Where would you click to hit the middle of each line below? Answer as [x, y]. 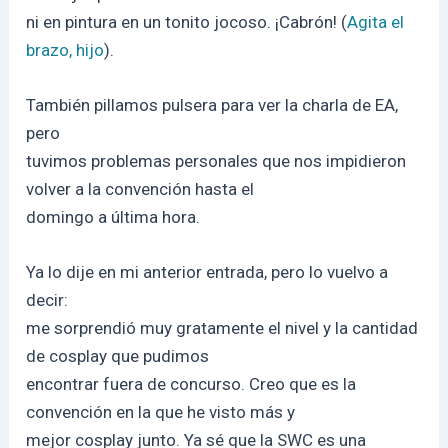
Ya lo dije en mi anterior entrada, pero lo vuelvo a [207, 272]
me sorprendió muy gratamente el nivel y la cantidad [222, 328]
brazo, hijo [65, 49]
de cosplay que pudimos [118, 356]
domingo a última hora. [113, 216]
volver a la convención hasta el [140, 188]
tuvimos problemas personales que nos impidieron [216, 160]
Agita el [376, 21]
